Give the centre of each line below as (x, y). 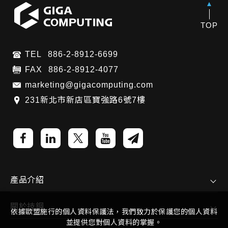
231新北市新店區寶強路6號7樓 (85, 100)
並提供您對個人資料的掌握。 (114, 222)
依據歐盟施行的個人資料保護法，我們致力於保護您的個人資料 (114, 212)
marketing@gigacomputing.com (89, 85)
